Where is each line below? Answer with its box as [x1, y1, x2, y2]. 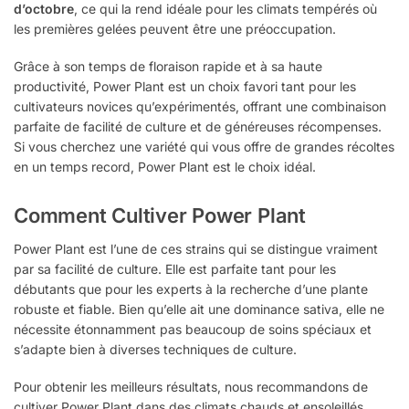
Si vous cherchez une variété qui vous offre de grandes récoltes [14, 139, 394, 155]
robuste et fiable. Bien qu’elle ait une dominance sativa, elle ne [14, 300, 384, 317]
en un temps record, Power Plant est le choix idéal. [14, 159, 316, 175]
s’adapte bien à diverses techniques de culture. [14, 341, 297, 357]
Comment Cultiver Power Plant [14, 203, 306, 227]
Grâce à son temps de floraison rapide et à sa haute [14, 58, 322, 75]
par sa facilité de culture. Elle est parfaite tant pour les [14, 260, 336, 277]
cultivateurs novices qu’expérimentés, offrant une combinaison [14, 99, 386, 115]
